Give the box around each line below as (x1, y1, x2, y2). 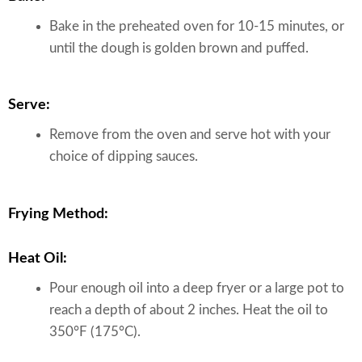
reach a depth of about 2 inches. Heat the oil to (49, 302, 328, 317)
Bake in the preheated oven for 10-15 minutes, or (49, 19, 344, 33)
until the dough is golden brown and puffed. (49, 40, 309, 55)
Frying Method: (8, 206, 108, 221)
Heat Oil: (8, 250, 67, 266)
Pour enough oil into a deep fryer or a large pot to (49, 280, 344, 295)
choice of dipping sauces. (49, 149, 198, 164)
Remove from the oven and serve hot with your (49, 128, 330, 142)
